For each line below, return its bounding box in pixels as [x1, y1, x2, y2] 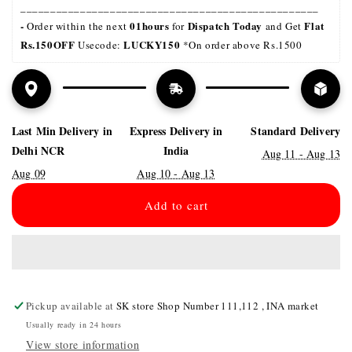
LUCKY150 [123, 37, 183, 52]
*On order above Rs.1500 [182, 38, 302, 52]
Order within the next [27, 19, 130, 33]
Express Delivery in [129, 123, 223, 139]
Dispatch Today [187, 18, 263, 33]
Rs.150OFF [20, 37, 75, 52]
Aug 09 [12, 166, 46, 181]
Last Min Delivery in [12, 123, 112, 139]
